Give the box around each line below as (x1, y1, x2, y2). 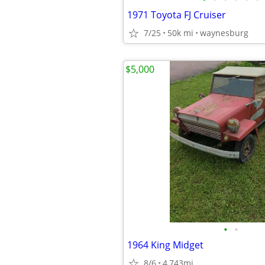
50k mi (167, 27, 193, 38)
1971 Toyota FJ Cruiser (127, 8, 226, 21)
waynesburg (200, 27, 248, 38)
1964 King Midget (127, 238, 203, 251)
